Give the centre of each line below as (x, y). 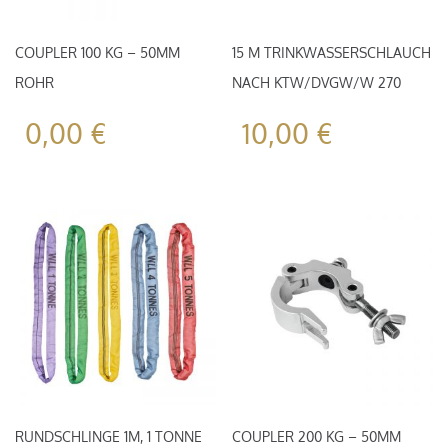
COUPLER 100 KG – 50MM (97, 52)
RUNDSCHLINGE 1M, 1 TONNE (108, 437)
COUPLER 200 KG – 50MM (317, 437)
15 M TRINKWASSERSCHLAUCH (332, 52)
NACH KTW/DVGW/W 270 (317, 82)
